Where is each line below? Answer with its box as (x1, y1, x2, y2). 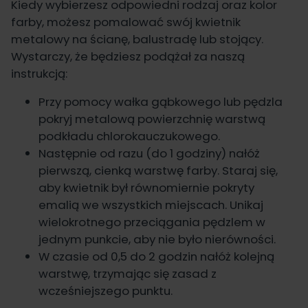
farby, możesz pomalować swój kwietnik (11, 13, 241, 30)
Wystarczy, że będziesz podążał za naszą (11, 47, 245, 65)
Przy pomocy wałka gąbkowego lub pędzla (38, 93, 283, 110)
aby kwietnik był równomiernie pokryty (38, 179, 254, 196)
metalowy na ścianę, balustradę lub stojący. (11, 30, 263, 47)
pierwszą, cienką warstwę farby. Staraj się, (38, 162, 278, 179)
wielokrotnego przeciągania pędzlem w (38, 213, 265, 230)
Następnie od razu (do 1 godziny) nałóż (38, 144, 260, 162)
